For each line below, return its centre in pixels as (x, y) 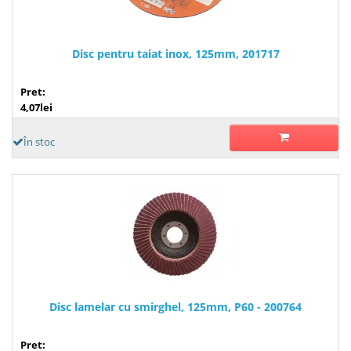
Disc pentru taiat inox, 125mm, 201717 (175, 53)
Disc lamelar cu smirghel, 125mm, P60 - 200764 (175, 306)
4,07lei (36, 107)
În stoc (39, 141)
